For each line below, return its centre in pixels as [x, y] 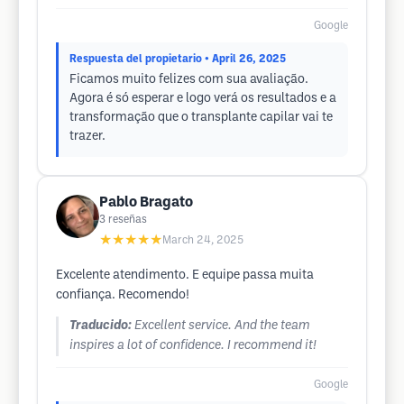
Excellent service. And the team [222, 326]
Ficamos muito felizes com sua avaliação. [189, 80]
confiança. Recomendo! [123, 295]
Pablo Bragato [146, 202]
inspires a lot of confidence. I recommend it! [193, 346]
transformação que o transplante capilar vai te [201, 118]
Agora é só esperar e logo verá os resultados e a [203, 99]
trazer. [87, 137]
